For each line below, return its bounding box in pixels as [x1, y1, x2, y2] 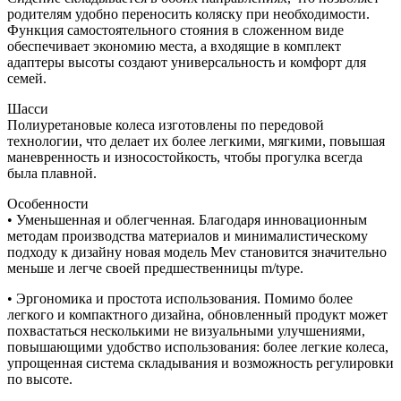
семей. [7, 71, 47, 87]
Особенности [7, 196, 89, 212]
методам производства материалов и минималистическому [7, 228, 368, 244]
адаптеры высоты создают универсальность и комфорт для [7, 55, 366, 71]
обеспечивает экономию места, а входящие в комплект [7, 38, 341, 55]
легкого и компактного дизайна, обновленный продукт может [7, 307, 388, 323]
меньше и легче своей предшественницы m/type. [7, 260, 303, 277]
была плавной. [7, 166, 97, 182]
